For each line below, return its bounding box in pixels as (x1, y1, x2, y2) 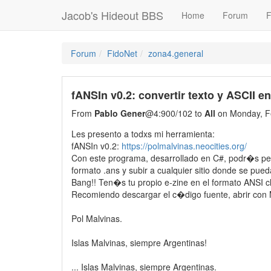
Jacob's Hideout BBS (62, 7, 163, 23)
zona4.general (148, 47, 203, 59)
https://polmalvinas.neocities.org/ (122, 140, 247, 152)
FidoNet (107, 47, 137, 59)
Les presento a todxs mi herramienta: (71, 128, 215, 140)
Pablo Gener (94, 107, 145, 119)
